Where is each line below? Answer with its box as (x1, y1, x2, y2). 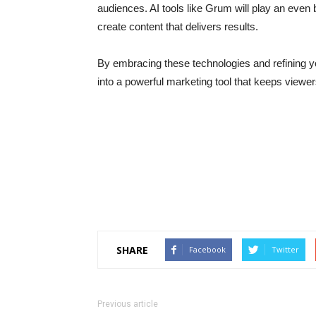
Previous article (97, 299, 158, 309)
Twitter (272, 244, 299, 255)
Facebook (189, 244, 226, 255)
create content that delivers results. (97, 20, 258, 32)
